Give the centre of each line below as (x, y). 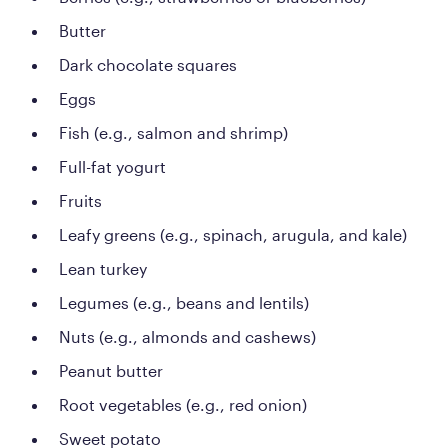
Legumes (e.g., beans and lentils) (184, 302)
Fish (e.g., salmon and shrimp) (173, 132)
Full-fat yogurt (112, 166)
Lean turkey (103, 268)
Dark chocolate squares (148, 64)
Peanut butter (111, 370)
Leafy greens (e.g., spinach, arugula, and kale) (233, 234)
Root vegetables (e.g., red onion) (183, 404)
